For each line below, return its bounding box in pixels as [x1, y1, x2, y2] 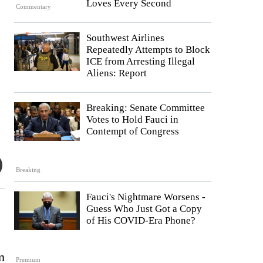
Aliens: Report [86, 68, 147, 79]
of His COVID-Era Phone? [86, 215, 195, 227]
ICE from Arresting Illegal [86, 56, 195, 67]
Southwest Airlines [86, 32, 164, 43]
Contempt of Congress [86, 126, 179, 137]
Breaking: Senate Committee [86, 102, 205, 113]
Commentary [16, 3, 52, 11]
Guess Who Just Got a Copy [86, 203, 202, 215]
